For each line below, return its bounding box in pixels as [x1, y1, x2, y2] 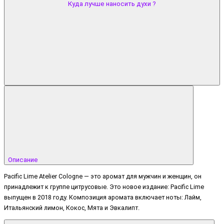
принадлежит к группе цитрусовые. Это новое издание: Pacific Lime [4, 183, 204, 191]
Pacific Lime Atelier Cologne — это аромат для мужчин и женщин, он [4, 172, 201, 180]
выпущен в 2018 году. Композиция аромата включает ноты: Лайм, [4, 193, 201, 201]
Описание [8, 155, 39, 163]
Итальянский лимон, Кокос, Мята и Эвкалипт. [4, 204, 139, 212]
